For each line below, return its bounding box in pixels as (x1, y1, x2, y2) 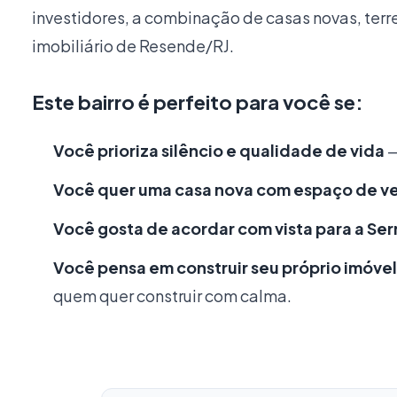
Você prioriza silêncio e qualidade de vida (53, 140, 385, 160)
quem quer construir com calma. (53, 285, 292, 306)
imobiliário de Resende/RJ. (32, 35, 234, 56)
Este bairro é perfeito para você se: (32, 90, 363, 114)
